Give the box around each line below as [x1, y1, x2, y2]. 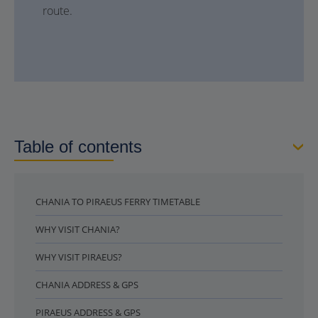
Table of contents [14, 137, 142, 156]
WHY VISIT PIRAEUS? [35, 251, 122, 263]
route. [43, 3, 72, 18]
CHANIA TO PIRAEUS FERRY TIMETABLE [35, 195, 200, 208]
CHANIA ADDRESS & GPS [35, 278, 138, 291]
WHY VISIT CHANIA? [35, 223, 120, 236]
